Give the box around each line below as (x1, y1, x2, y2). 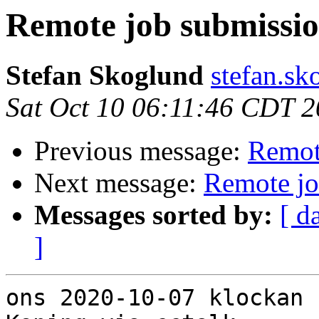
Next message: (34, 167, 204, 199)
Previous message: (34, 135, 248, 167)
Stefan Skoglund (6, 60, 204, 91)
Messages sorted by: (34, 199, 273, 231)
